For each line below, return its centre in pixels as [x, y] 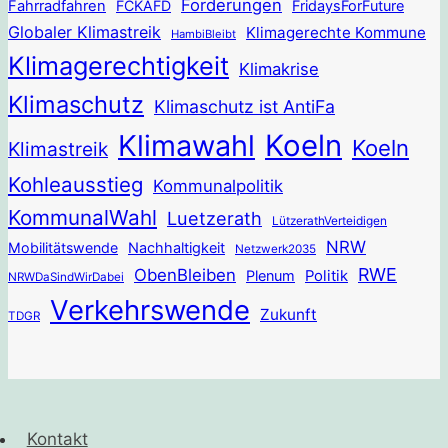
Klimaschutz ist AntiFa [244, 107]
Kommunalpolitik [218, 186]
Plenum [270, 276]
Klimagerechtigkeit [118, 66]
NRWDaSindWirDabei [66, 277]
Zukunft [288, 315]
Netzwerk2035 [275, 249]
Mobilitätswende [63, 248]
